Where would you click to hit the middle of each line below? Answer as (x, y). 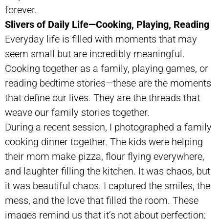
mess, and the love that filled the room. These (102, 200)
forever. (21, 10)
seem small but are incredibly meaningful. (95, 54)
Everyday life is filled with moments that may (101, 39)
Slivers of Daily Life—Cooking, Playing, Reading (107, 24)
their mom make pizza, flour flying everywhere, (105, 156)
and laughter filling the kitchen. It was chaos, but (108, 171)
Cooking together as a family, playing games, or (107, 68)
